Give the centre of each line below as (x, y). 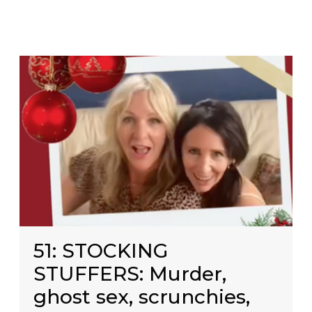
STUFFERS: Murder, (130, 273)
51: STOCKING (101, 250)
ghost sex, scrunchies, (142, 296)
